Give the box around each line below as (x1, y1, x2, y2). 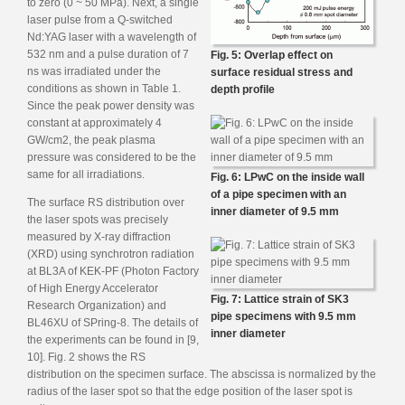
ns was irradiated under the (27, 64, 161, 78)
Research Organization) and (27, 298, 166, 312)
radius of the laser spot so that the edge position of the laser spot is (27, 384, 353, 398)
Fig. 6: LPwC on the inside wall (211, 170, 364, 184)
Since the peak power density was (27, 99, 194, 112)
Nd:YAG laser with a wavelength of (27, 30, 196, 43)
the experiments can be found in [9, (27, 333, 199, 346)
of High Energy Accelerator (27, 281, 158, 295)
